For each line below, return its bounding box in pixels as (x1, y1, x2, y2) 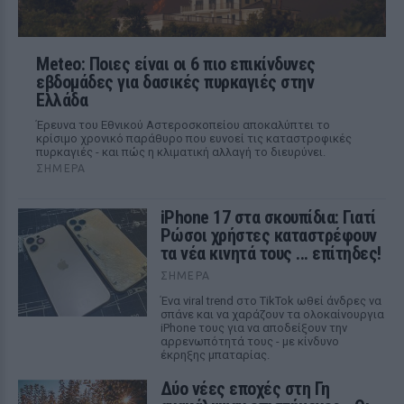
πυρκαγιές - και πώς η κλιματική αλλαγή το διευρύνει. (36, 145, 326, 159)
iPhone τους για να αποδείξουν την (160, 321, 347, 335)
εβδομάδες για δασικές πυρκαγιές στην (36, 71, 314, 93)
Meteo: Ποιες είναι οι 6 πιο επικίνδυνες (36, 53, 316, 75)
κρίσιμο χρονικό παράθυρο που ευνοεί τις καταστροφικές (36, 132, 352, 145)
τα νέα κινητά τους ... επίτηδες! (160, 243, 381, 264)
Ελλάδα (36, 89, 87, 111)
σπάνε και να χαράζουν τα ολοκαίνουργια (160, 308, 384, 321)
